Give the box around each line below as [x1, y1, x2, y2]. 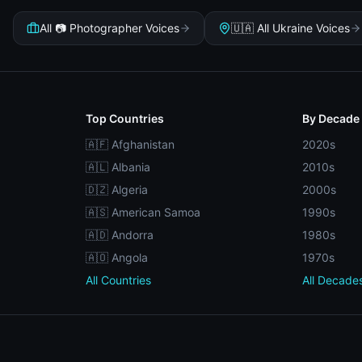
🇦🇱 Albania [85, 160, 150, 174]
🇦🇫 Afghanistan [85, 137, 175, 151]
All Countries [85, 273, 151, 287]
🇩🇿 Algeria [85, 183, 148, 196]
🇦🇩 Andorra [85, 228, 154, 242]
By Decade [302, 112, 360, 125]
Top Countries [85, 112, 164, 125]
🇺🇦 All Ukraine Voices [231, 21, 350, 35]
